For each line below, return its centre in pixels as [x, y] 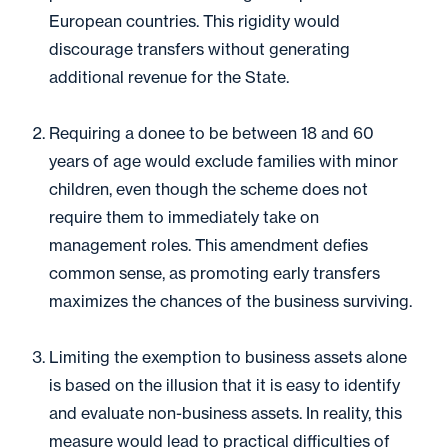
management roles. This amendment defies [208, 245]
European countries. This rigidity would [194, 21]
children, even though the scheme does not [208, 189]
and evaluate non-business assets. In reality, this [225, 413]
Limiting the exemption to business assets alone [228, 357]
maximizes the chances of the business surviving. [230, 301]
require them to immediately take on [184, 217]
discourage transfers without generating [199, 49]
